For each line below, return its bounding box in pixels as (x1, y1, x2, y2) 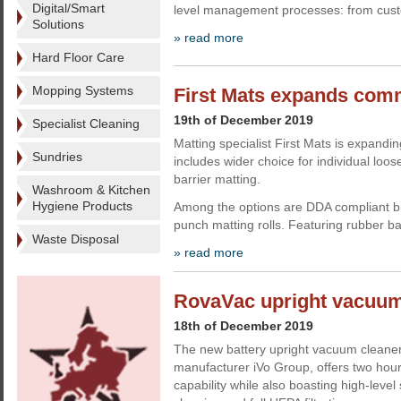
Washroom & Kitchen (32, 183, 150, 197)
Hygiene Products (32, 199, 132, 213)
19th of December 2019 (174, 113, 313, 127)
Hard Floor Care (32, 50, 124, 64)
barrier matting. (174, 172, 260, 186)
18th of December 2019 (174, 319, 313, 333)
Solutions (32, 17, 84, 31)
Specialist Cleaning (32, 116, 140, 131)
